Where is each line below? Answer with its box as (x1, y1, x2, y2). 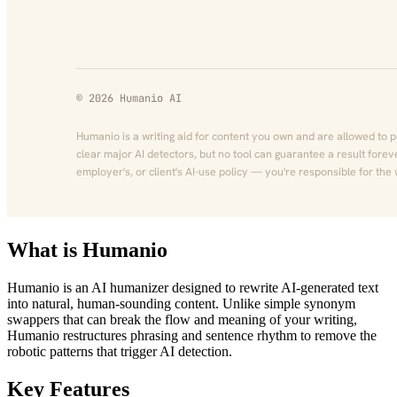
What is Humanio (7, 237, 167, 261)
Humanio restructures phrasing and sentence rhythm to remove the (7, 327, 377, 343)
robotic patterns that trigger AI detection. (7, 343, 232, 359)
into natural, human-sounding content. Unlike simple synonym (7, 295, 355, 311)
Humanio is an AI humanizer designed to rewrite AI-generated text (7, 279, 378, 295)
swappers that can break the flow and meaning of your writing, (7, 311, 357, 327)
